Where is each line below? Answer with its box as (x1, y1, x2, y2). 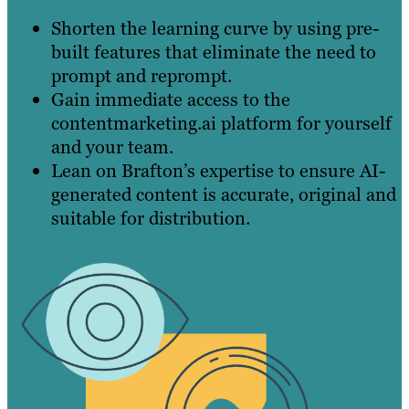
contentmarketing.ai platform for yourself (51, 111, 392, 136)
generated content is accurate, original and (51, 183, 396, 207)
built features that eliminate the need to (51, 40, 376, 65)
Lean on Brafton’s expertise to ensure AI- (51, 159, 385, 184)
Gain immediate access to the (51, 88, 290, 112)
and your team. (51, 135, 173, 160)
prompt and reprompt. (51, 64, 232, 89)
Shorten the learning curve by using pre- (51, 16, 379, 41)
